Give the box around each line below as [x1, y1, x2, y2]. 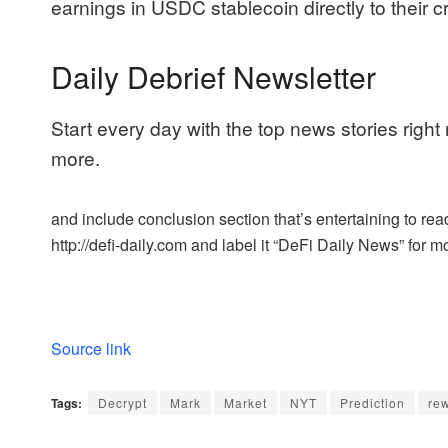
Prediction [340, 394, 405, 412]
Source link [51, 337, 131, 361]
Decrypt [98, 394, 147, 412]
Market [224, 394, 267, 412]
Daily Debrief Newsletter [51, 54, 376, 98]
